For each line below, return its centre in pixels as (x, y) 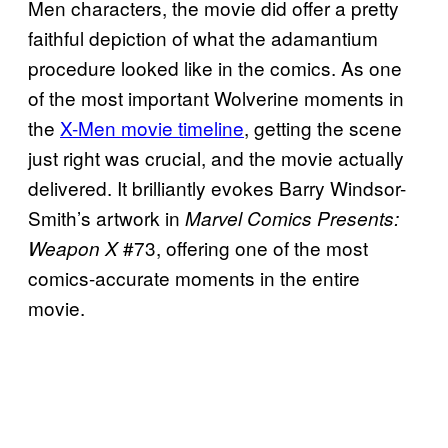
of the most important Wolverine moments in (216, 97)
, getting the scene (323, 127)
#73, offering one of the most (243, 247)
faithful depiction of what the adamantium (203, 37)
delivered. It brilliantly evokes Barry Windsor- (217, 187)
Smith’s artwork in (106, 217)
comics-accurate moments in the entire (194, 277)
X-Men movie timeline (152, 127)
